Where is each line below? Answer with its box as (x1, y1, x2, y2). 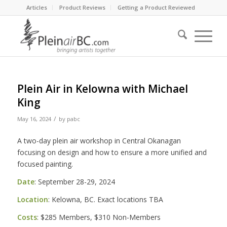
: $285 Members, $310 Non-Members (36, 212, 161, 222)
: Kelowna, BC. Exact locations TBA (48, 194, 163, 204)
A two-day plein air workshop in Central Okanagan (17, 135, 181, 145)
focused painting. (17, 159, 73, 169)
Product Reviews (59, 4, 106, 11)
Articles (26, 4, 48, 11)
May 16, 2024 (17, 115, 51, 123)
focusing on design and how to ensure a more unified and (17, 147, 207, 157)
